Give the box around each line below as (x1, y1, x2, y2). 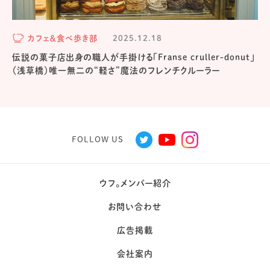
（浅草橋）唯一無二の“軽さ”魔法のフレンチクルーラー (12, 66, 221, 75)
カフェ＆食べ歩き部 (28, 34, 98, 42)
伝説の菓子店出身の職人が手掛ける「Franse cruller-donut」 (12, 52, 256, 61)
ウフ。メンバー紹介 (99, 178, 171, 187)
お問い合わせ (108, 202, 162, 211)
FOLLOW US (72, 135, 124, 143)
